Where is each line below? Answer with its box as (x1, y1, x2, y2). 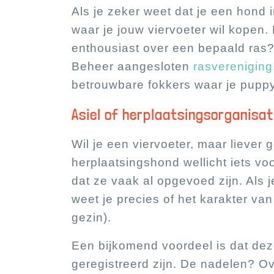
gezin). (72, 211, 111, 224)
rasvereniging (193, 60, 273, 73)
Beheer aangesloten (72, 60, 193, 73)
